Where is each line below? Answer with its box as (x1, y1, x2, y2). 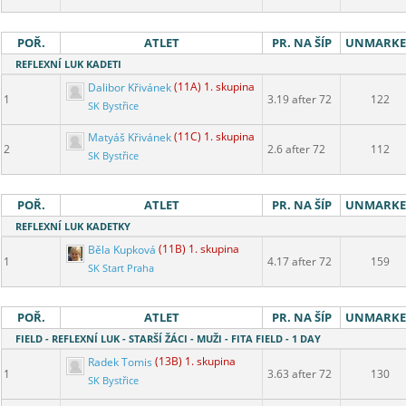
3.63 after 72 (267, 366, 332, 382)
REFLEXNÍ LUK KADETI (15, 57, 121, 72)
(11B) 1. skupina (159, 241, 239, 257)
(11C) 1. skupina (174, 129, 255, 145)
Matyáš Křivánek (85, 129, 174, 145)
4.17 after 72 (267, 254, 332, 270)
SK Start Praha (88, 262, 154, 275)
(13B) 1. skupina (155, 353, 236, 370)
